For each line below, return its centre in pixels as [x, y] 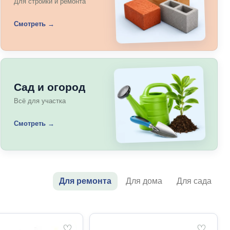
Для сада [194, 181]
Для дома [144, 181]
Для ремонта [85, 181]
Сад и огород [50, 87]
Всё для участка [40, 101]
